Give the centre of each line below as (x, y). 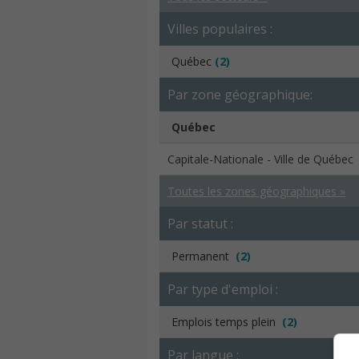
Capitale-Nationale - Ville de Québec (260, 159)
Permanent (204, 256)
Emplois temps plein (227, 322)
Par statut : (200, 224)
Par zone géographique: (240, 95)
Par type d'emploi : (223, 289)
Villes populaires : (220, 29)
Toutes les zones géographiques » (256, 191)
